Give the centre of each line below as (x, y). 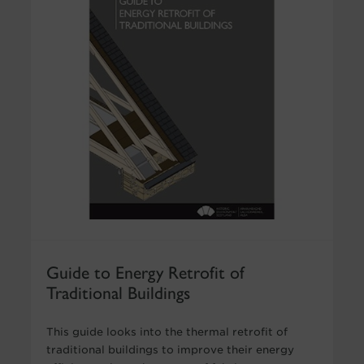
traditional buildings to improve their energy (170, 349)
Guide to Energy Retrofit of (145, 271)
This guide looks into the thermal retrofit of (167, 331)
